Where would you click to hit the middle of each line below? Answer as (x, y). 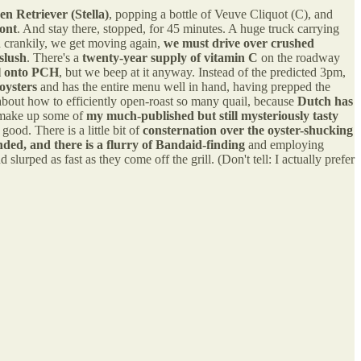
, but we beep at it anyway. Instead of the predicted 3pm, (202, 72)
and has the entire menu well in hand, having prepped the (184, 86)
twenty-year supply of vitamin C (170, 57)
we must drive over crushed (237, 43)
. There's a (54, 57)
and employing (286, 144)
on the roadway (299, 57)
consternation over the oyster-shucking (248, 130)
